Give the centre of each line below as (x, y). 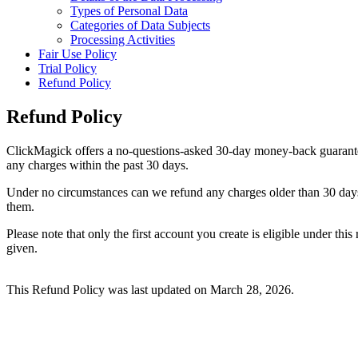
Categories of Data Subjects (140, 26)
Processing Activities (123, 40)
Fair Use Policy (78, 54)
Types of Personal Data (129, 11)
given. (22, 249)
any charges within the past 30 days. (97, 165)
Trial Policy (68, 69)
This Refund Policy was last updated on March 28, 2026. (150, 290)
